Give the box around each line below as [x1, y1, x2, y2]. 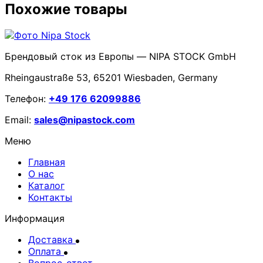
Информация [5, 212, 65, 224]
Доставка [28, 233, 76, 245]
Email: [5, 113, 34, 126]
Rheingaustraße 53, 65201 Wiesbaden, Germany [5, 71, 218, 83]
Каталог [28, 179, 65, 191]
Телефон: [5, 92, 49, 104]
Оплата [28, 245, 64, 257]
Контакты [28, 191, 72, 203]
